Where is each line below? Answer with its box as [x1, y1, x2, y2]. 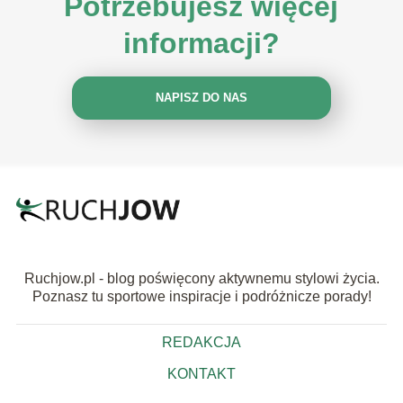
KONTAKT [167, 365, 236, 381]
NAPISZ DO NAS [155, 91, 247, 105]
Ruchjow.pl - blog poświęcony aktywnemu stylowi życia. [23, 270, 380, 286]
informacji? [122, 26, 280, 59]
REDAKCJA [162, 334, 241, 350]
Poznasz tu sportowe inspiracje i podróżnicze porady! [31, 288, 372, 304]
